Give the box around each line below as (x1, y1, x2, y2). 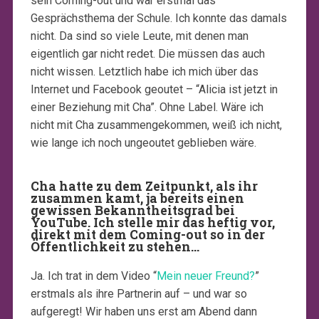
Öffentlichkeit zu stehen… (30, 238, 199, 255)
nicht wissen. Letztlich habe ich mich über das (30, 64, 258, 78)
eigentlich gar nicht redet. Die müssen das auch (30, 46, 265, 61)
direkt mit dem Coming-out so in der (30, 226, 265, 243)
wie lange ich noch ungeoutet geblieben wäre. (30, 135, 256, 150)
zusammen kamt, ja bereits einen (30, 189, 244, 206)
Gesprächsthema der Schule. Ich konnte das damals (30, 11, 287, 25)
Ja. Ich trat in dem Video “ (30, 268, 157, 283)
